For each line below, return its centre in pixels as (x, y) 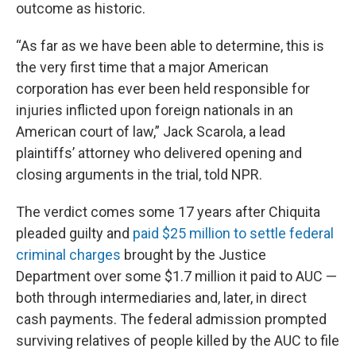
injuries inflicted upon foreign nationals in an (155, 110)
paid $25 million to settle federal (233, 233)
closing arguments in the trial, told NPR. (139, 174)
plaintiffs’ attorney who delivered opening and (159, 153)
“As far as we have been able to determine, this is (170, 46)
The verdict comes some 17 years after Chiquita (168, 212)
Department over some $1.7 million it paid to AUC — (176, 276)
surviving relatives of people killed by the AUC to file (178, 341)
